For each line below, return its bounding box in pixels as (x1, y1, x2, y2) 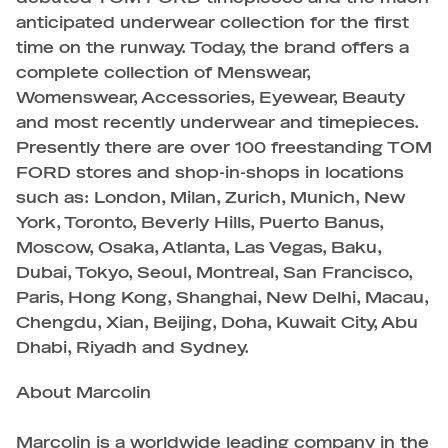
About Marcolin (16, 385, 151, 401)
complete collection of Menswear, (16, 65, 310, 81)
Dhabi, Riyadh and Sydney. (16, 340, 249, 356)
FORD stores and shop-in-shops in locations (16, 165, 404, 181)
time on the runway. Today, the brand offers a (16, 40, 409, 56)
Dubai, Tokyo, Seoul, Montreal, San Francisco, (16, 265, 412, 281)
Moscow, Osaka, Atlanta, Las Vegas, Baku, (16, 240, 381, 256)
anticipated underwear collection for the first (16, 15, 409, 31)
